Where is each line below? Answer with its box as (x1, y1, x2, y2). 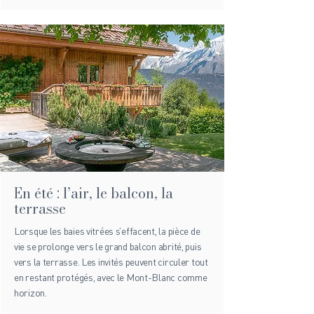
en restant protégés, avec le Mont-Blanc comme (14, 271, 207, 283)
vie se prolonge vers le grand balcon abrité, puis (14, 240, 202, 252)
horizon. (14, 287, 47, 299)
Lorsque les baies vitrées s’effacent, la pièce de (14, 225, 200, 237)
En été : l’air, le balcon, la (14, 182, 173, 204)
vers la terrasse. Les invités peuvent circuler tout (14, 256, 208, 268)
